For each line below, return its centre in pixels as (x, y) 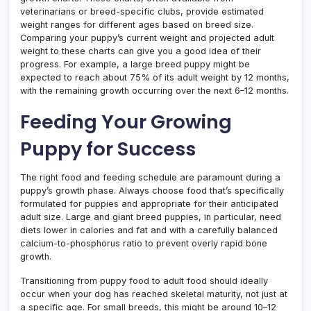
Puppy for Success (108, 149)
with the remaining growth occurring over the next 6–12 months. (154, 90)
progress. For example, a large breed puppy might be (135, 64)
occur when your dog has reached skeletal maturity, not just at (154, 294)
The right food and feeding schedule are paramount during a (150, 177)
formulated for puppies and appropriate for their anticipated (149, 203)
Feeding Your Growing (126, 121)
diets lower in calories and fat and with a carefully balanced (149, 230)
